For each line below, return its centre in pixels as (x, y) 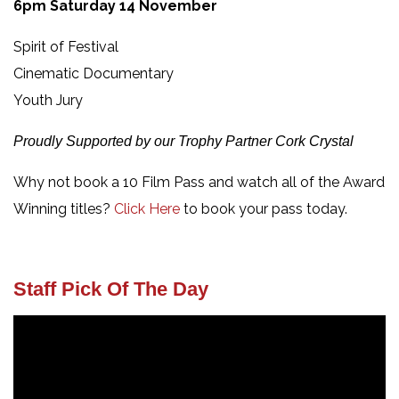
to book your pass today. (264, 208)
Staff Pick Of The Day (111, 289)
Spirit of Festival (66, 46)
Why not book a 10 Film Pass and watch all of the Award (199, 182)
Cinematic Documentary (94, 73)
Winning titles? (64, 208)
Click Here (147, 208)
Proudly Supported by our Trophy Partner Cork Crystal (183, 141)
